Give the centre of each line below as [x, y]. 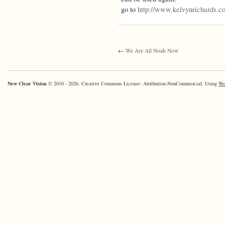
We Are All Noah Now [152, 51]
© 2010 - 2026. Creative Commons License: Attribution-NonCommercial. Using [133, 84]
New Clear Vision [28, 84]
